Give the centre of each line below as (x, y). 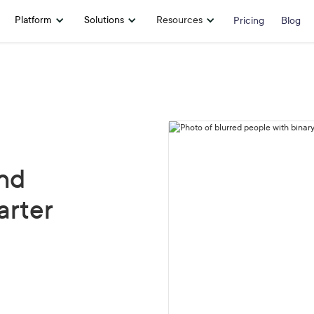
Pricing (249, 21)
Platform (33, 20)
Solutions (104, 20)
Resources (179, 20)
